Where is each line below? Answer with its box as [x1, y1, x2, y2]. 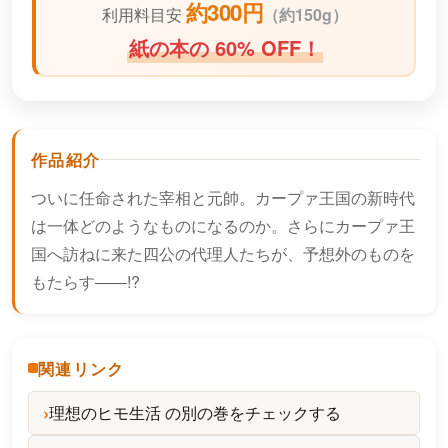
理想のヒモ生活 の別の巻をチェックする [49, 400, 341, 424]
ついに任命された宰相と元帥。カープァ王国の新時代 [31, 185, 415, 209]
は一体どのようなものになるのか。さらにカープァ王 [31, 213, 415, 237]
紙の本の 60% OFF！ [129, 32, 321, 62]
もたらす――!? [31, 269, 140, 293]
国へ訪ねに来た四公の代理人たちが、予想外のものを [31, 241, 415, 265]
